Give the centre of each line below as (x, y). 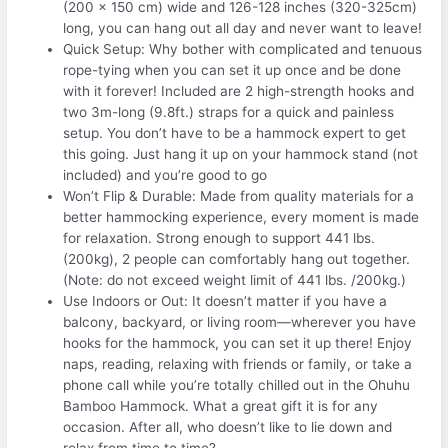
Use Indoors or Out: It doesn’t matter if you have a (225, 300)
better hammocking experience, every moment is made (241, 216)
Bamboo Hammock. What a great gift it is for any (221, 405)
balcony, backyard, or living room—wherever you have (240, 321)
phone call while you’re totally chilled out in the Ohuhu (237, 384)
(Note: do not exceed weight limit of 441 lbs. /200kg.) (235, 279)
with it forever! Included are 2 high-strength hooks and (239, 90)
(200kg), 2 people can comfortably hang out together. (237, 258)
